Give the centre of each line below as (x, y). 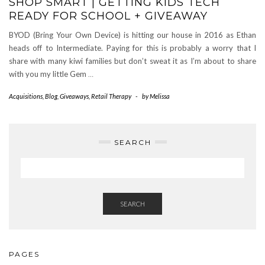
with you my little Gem (49, 74)
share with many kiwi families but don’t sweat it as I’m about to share (132, 61)
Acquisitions (26, 96)
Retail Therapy (111, 96)
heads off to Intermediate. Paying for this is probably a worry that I (132, 48)
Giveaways (74, 96)
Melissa (160, 96)
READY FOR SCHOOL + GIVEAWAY (108, 16)
